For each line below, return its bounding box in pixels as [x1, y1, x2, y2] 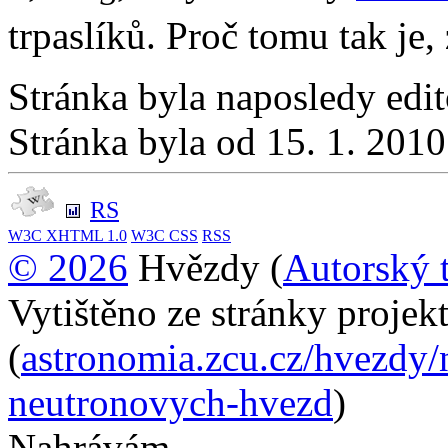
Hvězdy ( [128, 246, 283, 290]
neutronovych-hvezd [8, 381, 333, 425]
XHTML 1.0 [46, 227, 127, 245]
